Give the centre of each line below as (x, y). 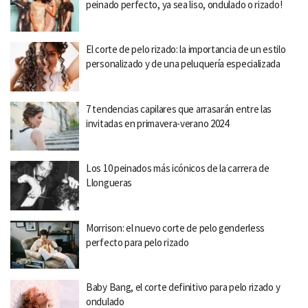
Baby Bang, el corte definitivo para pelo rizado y (183, 287)
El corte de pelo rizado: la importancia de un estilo (186, 49)
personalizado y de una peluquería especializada (183, 64)
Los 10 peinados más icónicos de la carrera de (178, 168)
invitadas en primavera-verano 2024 (157, 123)
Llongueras (109, 183)
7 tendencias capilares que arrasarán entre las (179, 109)
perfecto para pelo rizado (137, 242)
